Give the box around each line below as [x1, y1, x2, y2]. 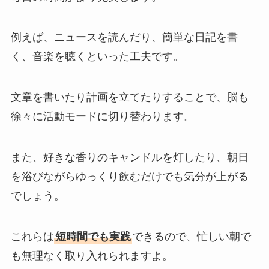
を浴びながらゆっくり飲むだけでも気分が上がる [10, 171, 249, 183]
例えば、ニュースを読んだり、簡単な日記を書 [10, 31, 238, 44]
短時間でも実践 [55, 230, 131, 243]
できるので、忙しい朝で [131, 230, 251, 243]
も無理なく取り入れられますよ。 [10, 249, 173, 262]
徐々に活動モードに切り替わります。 [10, 110, 195, 123]
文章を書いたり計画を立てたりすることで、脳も [10, 91, 249, 104]
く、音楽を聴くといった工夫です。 [10, 50, 184, 63]
